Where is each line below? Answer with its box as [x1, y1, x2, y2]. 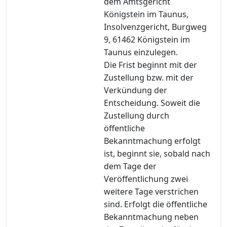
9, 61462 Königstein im [104, 33, 190, 45]
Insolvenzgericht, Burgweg [104, 21, 207, 32]
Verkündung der [104, 84, 167, 96]
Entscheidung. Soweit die [104, 97, 200, 108]
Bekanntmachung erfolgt [104, 135, 201, 146]
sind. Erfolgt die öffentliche [104, 198, 207, 210]
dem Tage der [104, 160, 157, 172]
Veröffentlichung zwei [104, 173, 188, 184]
